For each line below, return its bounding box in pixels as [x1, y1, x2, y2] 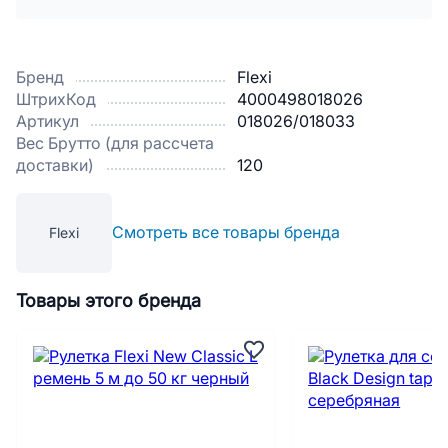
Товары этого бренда [16, 291, 201, 311]
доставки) [16, 157, 94, 174]
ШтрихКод [16, 91, 96, 108]
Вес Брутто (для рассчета [16, 135, 214, 152]
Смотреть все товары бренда [112, 224, 340, 241]
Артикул [16, 113, 79, 130]
